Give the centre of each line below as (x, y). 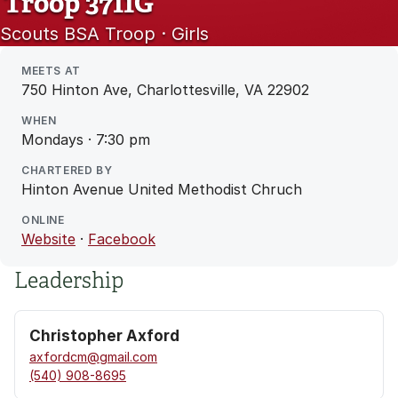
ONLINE (43, 220)
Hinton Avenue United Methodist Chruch (162, 189)
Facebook (122, 239)
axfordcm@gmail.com (93, 357)
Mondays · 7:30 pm (86, 139)
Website (48, 239)
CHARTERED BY (67, 170)
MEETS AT (51, 71)
